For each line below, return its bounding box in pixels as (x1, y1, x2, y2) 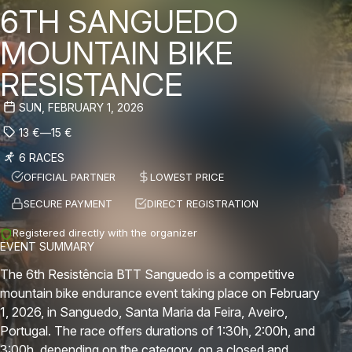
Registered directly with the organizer (13, 226, 197, 239)
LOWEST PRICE (150, 170, 224, 183)
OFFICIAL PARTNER (24, 170, 115, 183)
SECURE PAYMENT (24, 197, 112, 210)
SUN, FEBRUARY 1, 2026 (19, 100, 144, 114)
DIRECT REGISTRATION (147, 197, 258, 210)
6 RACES (19, 150, 64, 164)
